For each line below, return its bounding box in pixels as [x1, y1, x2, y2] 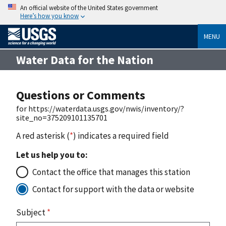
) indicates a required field [73, 130, 169, 141]
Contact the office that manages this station [32, 166, 190, 178]
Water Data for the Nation [16, 52, 153, 67]
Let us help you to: [16, 149, 88, 160]
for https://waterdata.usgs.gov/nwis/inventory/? [16, 103, 184, 114]
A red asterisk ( [16, 130, 70, 141]
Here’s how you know [20, 12, 79, 20]
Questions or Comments [16, 87, 145, 103]
